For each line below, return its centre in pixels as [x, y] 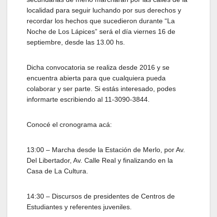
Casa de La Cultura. [57, 171]
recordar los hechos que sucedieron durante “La [101, 21]
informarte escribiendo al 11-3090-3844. [88, 100]
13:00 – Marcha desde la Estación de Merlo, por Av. [106, 150]
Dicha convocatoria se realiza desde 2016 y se [98, 68]
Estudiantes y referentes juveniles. [79, 207]
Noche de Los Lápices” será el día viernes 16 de [101, 32]
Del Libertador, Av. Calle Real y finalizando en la [100, 161]
